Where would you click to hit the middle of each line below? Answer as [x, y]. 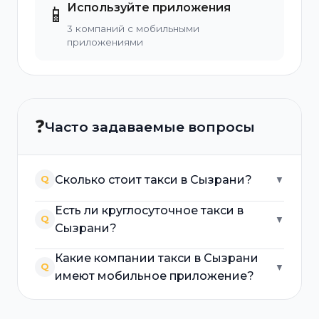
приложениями [105, 42]
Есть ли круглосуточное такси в [149, 210]
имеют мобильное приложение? [155, 276]
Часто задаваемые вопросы [150, 127]
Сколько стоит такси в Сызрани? [153, 179]
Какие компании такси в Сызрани [157, 258]
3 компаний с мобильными [133, 28]
